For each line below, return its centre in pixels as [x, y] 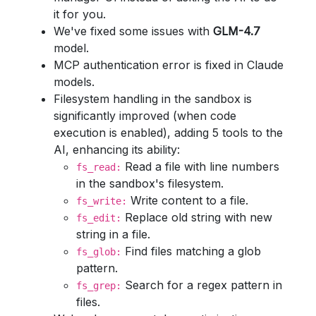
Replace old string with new [197, 217]
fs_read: [99, 167]
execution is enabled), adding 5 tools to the [168, 133]
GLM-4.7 [237, 31]
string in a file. [113, 234]
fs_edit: [99, 218]
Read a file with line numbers [200, 166]
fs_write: [102, 201]
